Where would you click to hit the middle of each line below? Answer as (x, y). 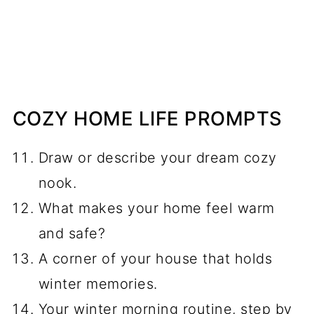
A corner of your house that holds (155, 258)
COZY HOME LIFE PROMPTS (147, 118)
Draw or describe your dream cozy (157, 157)
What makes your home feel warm (156, 208)
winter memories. (98, 284)
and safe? (72, 233)
